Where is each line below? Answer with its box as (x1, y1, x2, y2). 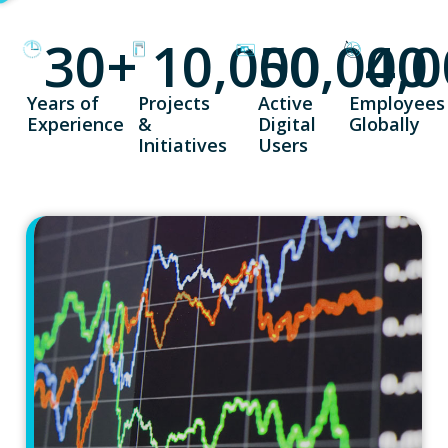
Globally (348, 111, 420, 136)
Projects (138, 90, 211, 115)
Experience (27, 111, 125, 136)
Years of (27, 90, 100, 115)
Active (258, 90, 314, 115)
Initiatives (138, 132, 228, 157)
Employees (348, 90, 445, 115)
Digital (258, 111, 317, 136)
